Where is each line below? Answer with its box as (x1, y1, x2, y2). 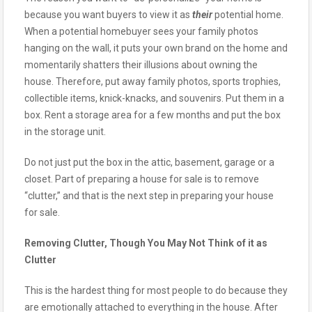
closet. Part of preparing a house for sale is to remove (24, 173, 259, 185)
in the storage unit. (24, 125, 106, 137)
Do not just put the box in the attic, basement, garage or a (24, 156, 274, 168)
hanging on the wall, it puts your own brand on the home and (24, 42, 288, 54)
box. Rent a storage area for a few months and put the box (24, 109, 281, 120)
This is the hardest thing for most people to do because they (24, 284, 288, 296)
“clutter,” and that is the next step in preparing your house (24, 189, 274, 201)
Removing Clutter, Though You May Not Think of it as (24, 237, 267, 249)
